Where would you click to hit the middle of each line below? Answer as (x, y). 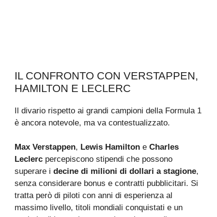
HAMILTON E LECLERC (73, 88)
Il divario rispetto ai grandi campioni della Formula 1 (108, 110)
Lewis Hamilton (110, 147)
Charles (164, 147)
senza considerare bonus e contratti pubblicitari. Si (106, 184)
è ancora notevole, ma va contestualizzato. (92, 123)
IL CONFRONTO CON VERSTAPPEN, (106, 76)
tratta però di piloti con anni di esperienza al (93, 196)
